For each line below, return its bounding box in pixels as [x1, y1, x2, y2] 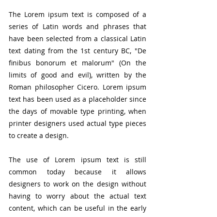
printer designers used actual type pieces [9, 118, 146, 128]
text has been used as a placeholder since [9, 94, 146, 104]
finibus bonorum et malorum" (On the [9, 58, 146, 67]
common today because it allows [9, 167, 146, 176]
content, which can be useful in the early [9, 203, 146, 213]
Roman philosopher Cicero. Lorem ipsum [9, 82, 146, 92]
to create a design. [9, 130, 69, 140]
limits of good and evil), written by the [9, 70, 146, 79]
